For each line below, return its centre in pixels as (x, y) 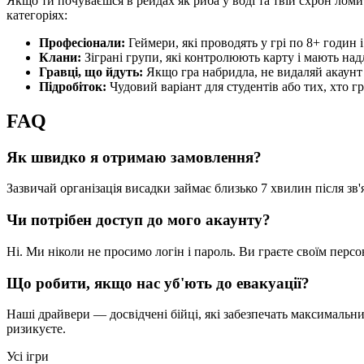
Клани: (60, 57)
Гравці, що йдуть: (91, 71)
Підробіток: (73, 86)
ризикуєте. (36, 329)
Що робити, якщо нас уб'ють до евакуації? (158, 283)
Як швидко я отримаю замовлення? (134, 157)
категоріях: (37, 15)
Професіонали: (82, 42)
